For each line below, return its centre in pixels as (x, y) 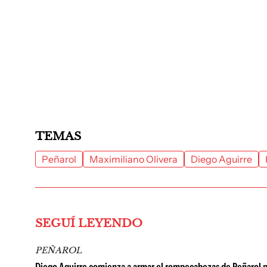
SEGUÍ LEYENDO (89, 223)
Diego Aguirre (221, 159)
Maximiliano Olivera (133, 159)
